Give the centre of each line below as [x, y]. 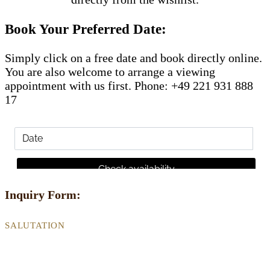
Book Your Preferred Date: [86, 29]
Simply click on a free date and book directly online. [133, 58]
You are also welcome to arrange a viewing [110, 72]
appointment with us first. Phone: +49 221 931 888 [129, 86]
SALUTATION [35, 226]
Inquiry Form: [43, 194]
